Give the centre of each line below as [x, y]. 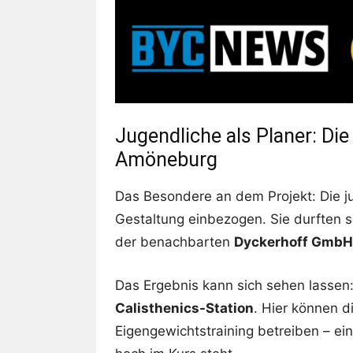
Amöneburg [166, 159]
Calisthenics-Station [184, 308]
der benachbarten [175, 242]
